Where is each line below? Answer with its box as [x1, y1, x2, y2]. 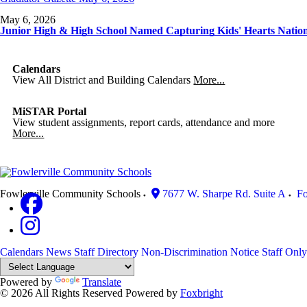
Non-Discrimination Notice [141, 246, 259, 258]
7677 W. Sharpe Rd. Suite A [162, 188, 286, 199]
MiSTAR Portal [12, 106, 87, 117]
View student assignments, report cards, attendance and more [12, 116, 275, 128]
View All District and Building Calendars [12, 74, 191, 86]
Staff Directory [74, 246, 138, 258]
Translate [82, 276, 121, 288]
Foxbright [180, 287, 223, 299]
